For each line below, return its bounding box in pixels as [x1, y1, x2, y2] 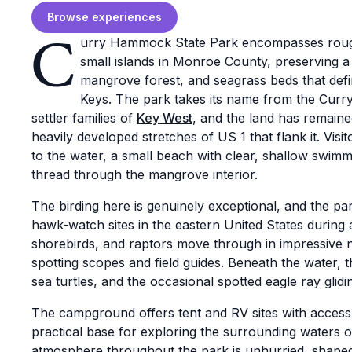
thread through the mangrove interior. [31, 167, 258, 182]
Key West [137, 110, 192, 126]
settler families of [31, 110, 137, 126]
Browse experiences [47, 10, 162, 24]
